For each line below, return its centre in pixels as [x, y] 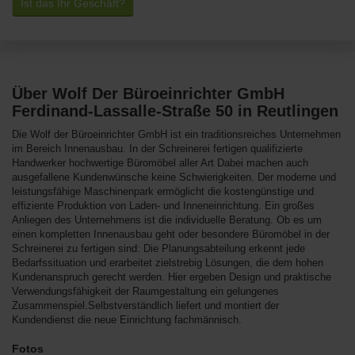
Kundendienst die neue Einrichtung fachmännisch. [127, 320]
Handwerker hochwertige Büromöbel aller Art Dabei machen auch [160, 163]
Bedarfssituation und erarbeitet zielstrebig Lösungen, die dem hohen [168, 263]
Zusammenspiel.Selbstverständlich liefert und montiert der [145, 305]
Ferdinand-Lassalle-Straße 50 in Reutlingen [175, 111]
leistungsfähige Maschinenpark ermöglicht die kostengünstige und [163, 191]
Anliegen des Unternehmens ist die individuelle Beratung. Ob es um [167, 220]
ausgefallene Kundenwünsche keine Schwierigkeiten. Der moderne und [174, 177]
